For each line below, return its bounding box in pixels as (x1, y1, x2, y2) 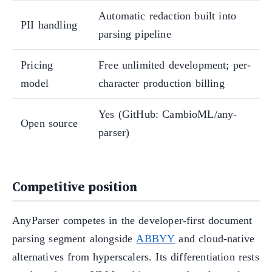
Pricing (21, 59, 53, 72)
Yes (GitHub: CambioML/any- (98, 108, 237, 121)
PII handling (21, 19, 78, 32)
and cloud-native (175, 232, 255, 245)
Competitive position (12, 178, 137, 196)
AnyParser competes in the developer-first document (12, 214, 253, 226)
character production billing (98, 77, 225, 90)
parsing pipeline (98, 28, 171, 41)
